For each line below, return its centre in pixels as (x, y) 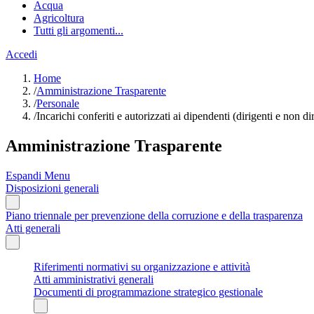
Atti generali (33, 228)
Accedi (21, 54)
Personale (58, 103)
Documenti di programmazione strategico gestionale (148, 292)
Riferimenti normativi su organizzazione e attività (142, 266)
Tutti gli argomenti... (78, 30)
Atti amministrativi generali (94, 279)
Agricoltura (59, 18)
